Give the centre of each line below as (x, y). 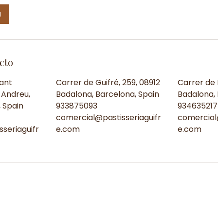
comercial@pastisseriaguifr (108, 117)
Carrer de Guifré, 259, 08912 (108, 82)
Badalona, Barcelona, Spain (107, 94)
